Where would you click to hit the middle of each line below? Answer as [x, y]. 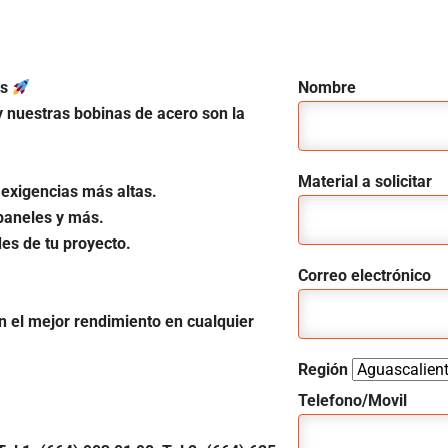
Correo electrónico [364, 275]
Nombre [326, 87]
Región [324, 369]
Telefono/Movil [352, 400]
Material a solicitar [364, 181]
